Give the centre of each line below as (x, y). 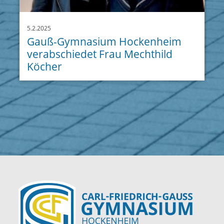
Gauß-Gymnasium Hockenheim (104, 41)
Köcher (45, 66)
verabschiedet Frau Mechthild (100, 54)
